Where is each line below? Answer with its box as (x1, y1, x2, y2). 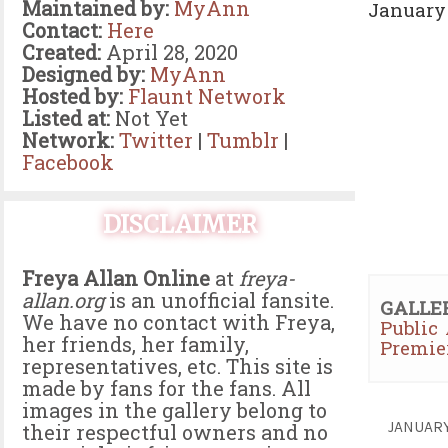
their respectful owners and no (22, 419, 328, 445)
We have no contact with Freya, (22, 309, 335, 335)
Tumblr (207, 127, 279, 153)
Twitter (119, 127, 193, 153)
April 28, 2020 (101, 39, 238, 65)
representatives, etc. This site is (22, 353, 333, 379)
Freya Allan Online (22, 265, 210, 291)
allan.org (22, 287, 104, 313)
